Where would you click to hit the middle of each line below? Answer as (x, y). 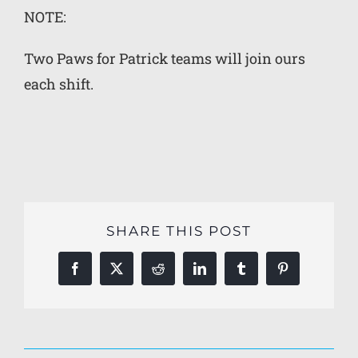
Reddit (174, 274)
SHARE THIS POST (179, 231)
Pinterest (303, 274)
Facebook (99, 274)
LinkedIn (222, 274)
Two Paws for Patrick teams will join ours (165, 58)
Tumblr (259, 274)
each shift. (59, 84)
